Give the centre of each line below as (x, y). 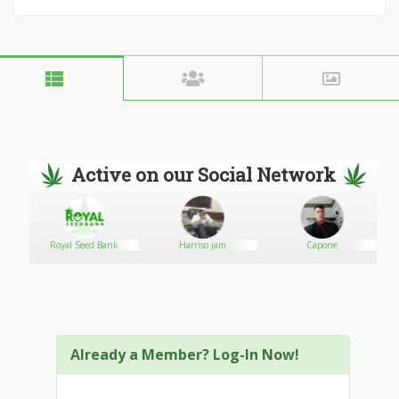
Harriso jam (203, 245)
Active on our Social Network (203, 175)
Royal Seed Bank (85, 245)
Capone (322, 245)
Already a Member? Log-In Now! (185, 354)
